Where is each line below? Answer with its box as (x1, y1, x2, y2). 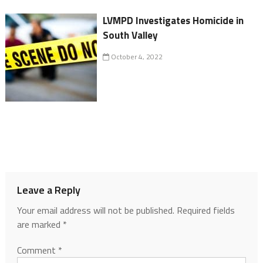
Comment (16, 243, 58, 258)
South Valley (103, 28, 159, 43)
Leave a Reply (16, 182, 80, 198)
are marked (16, 217, 63, 232)
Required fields (176, 203, 235, 218)
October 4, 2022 (109, 51, 163, 63)
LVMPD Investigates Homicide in (103, 13, 244, 29)
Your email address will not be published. (16, 203, 174, 218)
